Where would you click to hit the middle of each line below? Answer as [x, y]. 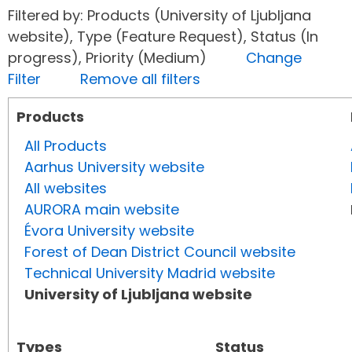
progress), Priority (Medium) [127, 58]
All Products [66, 146]
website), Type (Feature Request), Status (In [163, 37]
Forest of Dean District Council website [160, 252]
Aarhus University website [114, 167]
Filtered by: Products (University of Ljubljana [159, 16]
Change [274, 58]
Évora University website [109, 231]
